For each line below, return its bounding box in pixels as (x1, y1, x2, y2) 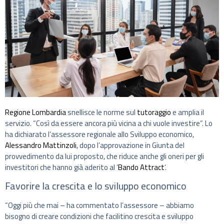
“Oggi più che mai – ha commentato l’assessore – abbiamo (5, 199, 194, 211)
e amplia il (171, 106, 204, 118)
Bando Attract (118, 161, 164, 173)
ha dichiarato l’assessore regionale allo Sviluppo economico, (5, 128, 194, 140)
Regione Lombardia (5, 106, 66, 118)
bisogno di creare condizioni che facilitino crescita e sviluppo (5, 210, 193, 222)
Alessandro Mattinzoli (5, 139, 76, 151)
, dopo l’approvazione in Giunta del (76, 139, 184, 151)
